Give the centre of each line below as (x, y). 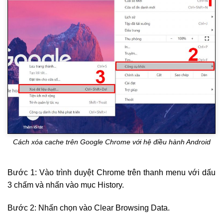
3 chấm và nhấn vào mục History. (66, 185)
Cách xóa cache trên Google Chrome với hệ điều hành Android (111, 142)
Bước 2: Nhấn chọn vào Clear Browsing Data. (89, 208)
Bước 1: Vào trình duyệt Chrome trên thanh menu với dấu (111, 172)
